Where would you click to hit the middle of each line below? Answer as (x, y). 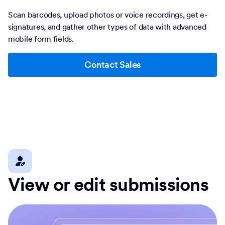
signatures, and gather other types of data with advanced (107, 27)
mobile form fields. (41, 39)
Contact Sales (113, 65)
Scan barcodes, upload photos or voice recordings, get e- (108, 15)
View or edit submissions (108, 185)
